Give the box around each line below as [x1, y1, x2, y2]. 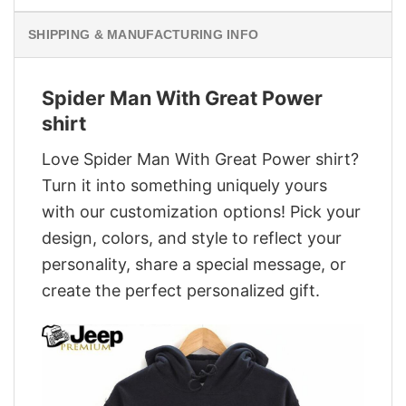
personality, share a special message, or [42, 254, 346, 274]
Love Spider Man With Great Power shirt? [42, 149, 359, 169]
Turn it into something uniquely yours [42, 175, 327, 195]
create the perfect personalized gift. [42, 280, 320, 300]
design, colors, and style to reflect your [42, 227, 342, 247]
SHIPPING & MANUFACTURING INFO [28, 27, 259, 43]
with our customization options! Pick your [42, 201, 361, 221]
